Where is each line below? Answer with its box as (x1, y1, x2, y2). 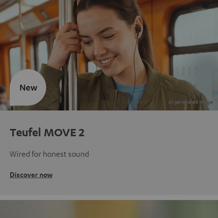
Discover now (10, 169, 53, 179)
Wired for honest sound (10, 148, 89, 159)
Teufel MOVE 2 (10, 125, 85, 139)
